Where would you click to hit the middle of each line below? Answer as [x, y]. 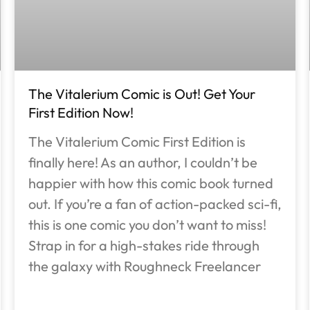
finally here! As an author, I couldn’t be [143, 163]
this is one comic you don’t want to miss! [147, 225]
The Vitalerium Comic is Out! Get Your [142, 94]
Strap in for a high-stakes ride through [144, 246]
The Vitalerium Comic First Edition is [137, 142]
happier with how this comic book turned [151, 183]
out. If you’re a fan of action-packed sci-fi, [155, 204]
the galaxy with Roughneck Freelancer [144, 266]
